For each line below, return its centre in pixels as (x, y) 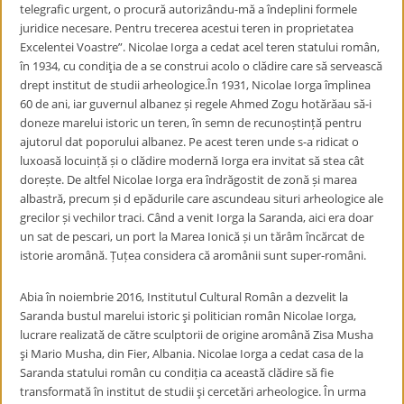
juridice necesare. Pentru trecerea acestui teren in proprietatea (187, 28)
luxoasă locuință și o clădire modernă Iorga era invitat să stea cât (193, 161)
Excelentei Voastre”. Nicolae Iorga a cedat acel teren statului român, (200, 47)
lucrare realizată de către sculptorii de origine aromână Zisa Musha (197, 335)
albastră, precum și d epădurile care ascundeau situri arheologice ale (202, 198)
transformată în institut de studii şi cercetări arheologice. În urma (193, 391)
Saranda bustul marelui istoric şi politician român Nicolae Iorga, (188, 316)
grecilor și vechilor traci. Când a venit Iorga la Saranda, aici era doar (197, 217)
